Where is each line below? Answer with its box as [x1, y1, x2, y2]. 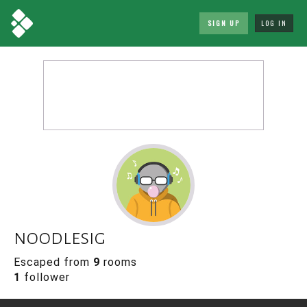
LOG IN [261, 18, 287, 28]
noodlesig [14, 226, 106, 248]
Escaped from [14, 256, 93, 269]
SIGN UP [208, 18, 240, 28]
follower [21, 271, 70, 284]
